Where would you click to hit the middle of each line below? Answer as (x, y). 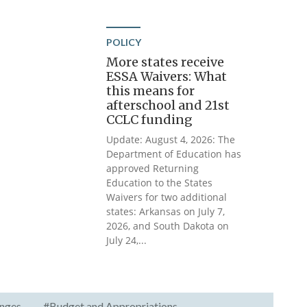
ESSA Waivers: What (167, 76)
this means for (151, 91)
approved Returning (153, 168)
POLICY (124, 42)
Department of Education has (174, 154)
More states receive (165, 62)
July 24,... (127, 240)
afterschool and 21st (168, 105)
